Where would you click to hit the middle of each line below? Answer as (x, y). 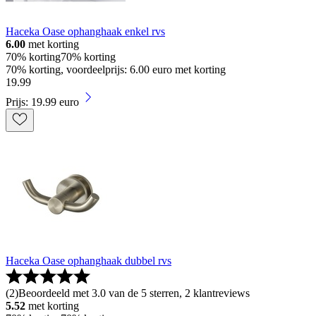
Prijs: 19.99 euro (42, 102)
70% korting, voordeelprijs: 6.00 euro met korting (116, 70)
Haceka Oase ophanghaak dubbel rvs (89, 261)
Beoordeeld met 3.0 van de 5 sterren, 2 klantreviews (134, 293)
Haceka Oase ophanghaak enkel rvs (85, 32)
